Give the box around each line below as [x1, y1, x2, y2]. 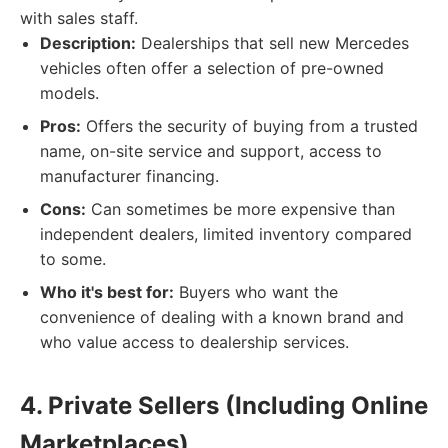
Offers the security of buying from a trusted [81, 116, 418, 136]
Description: [40, 33, 136, 53]
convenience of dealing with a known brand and [40, 307, 404, 327]
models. [40, 83, 99, 103]
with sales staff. [20, 8, 138, 28]
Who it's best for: [40, 282, 174, 302]
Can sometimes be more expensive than [86, 199, 395, 219]
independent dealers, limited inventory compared [40, 224, 412, 244]
